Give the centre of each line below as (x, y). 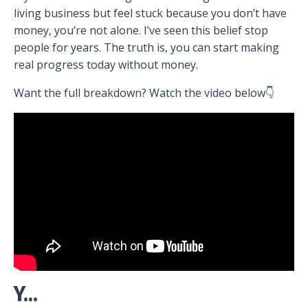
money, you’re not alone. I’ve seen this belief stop (141, 31)
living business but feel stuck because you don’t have (150, 13)
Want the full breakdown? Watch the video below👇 (144, 93)
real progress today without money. (106, 65)
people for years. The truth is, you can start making (146, 48)
